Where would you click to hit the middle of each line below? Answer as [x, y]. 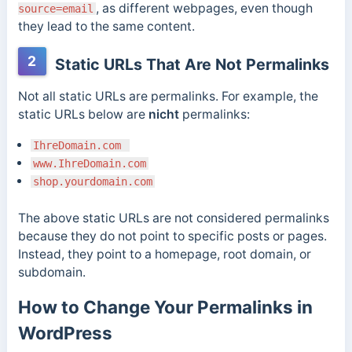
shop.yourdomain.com [92, 182]
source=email [55, 8]
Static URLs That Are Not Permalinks [190, 65]
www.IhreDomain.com [89, 164]
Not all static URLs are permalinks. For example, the [168, 97]
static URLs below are [83, 115]
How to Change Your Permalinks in [165, 306]
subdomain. [53, 272]
